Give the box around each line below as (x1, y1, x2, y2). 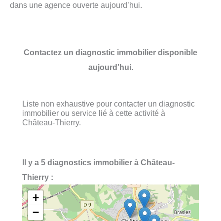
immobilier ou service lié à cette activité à (22, 108, 165, 117)
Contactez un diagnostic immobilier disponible (24, 47, 197, 57)
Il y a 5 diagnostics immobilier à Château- (22, 158, 175, 167)
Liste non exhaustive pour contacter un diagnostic (22, 99, 195, 108)
